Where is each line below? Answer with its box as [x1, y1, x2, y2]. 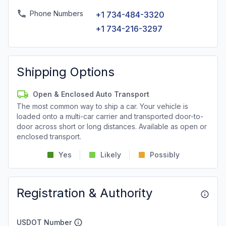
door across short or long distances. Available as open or [17, 122, 207, 131]
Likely [100, 150, 121, 159]
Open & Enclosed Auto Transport [33, 90, 149, 98]
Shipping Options [17, 65, 115, 79]
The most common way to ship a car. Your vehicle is [17, 102, 188, 110]
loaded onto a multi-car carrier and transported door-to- [17, 112, 203, 121]
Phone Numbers [30, 9, 83, 18]
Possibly [150, 150, 180, 159]
